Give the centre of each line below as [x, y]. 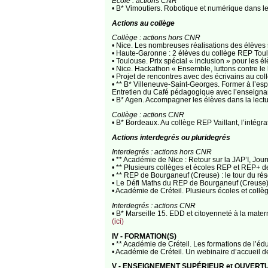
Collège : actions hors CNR [156, 38]
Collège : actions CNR [148, 114]
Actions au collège [143, 23]
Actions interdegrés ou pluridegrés [171, 137]
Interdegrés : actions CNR [153, 205]
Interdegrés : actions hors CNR [162, 152]
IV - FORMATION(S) [144, 236]
